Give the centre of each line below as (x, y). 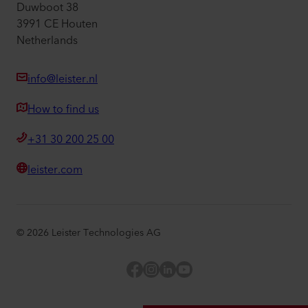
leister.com (55, 170)
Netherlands (47, 41)
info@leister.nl (63, 79)
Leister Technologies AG (106, 233)
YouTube (214, 271)
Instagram (184, 271)
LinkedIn (196, 271)
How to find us (63, 110)
